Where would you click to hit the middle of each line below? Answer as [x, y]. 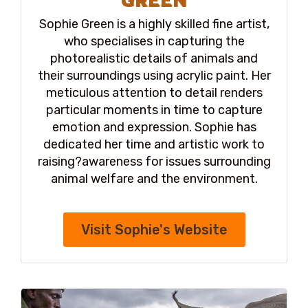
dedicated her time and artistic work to [154, 144]
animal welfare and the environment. [154, 178]
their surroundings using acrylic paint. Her [154, 75]
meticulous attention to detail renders [154, 92]
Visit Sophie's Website [154, 229]
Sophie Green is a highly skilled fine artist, [154, 24]
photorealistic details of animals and [154, 58]
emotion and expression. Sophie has [154, 127]
